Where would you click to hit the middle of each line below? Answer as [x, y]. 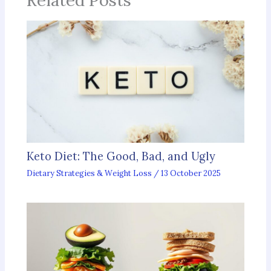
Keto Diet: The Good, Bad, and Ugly [121, 157]
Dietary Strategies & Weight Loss [90, 173]
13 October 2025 [191, 173]
